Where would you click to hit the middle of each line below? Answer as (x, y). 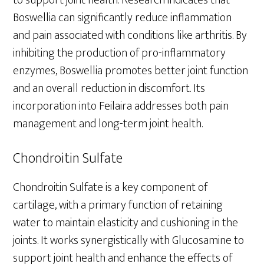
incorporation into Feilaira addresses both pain (121, 106)
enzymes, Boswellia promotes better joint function (131, 70)
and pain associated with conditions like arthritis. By (130, 35)
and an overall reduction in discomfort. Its (109, 88)
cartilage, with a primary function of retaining (118, 205)
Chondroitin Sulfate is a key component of (110, 187)
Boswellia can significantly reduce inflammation (123, 17)
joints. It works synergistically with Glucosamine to (129, 240)
